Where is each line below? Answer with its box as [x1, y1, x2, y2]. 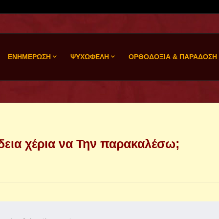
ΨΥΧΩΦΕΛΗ [70, 53, 109, 61]
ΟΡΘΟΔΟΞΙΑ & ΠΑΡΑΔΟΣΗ [128, 53, 217, 61]
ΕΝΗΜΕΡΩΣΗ [7, 53, 51, 61]
